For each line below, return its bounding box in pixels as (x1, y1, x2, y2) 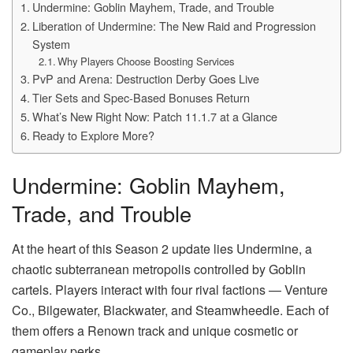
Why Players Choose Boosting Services (58, 53, 235, 69)
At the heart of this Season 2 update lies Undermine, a (12, 240, 312, 258)
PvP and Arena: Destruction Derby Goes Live (32, 69, 259, 87)
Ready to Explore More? (32, 126, 154, 143)
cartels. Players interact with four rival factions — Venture (12, 281, 328, 299)
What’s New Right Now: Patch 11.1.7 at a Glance (32, 107, 277, 124)
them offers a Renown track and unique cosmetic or (12, 321, 298, 340)
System (32, 35, 70, 52)
